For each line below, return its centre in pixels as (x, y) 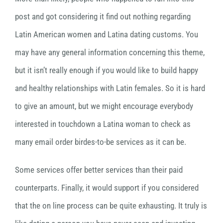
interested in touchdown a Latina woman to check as (103, 124)
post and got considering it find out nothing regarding (103, 17)
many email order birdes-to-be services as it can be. (101, 142)
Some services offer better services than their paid (99, 170)
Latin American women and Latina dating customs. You (107, 35)
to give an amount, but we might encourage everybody (104, 106)
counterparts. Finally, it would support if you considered (107, 188)
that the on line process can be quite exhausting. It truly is (111, 206)
